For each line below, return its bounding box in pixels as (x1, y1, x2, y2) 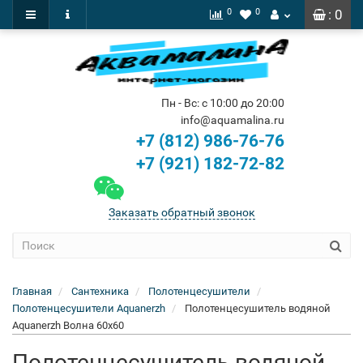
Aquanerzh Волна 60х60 (12, 319, 124, 331)
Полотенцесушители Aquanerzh (12, 302, 165, 314)
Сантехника (71, 285, 129, 297)
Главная (12, 285, 52, 297)
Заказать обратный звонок (108, 206, 255, 219)
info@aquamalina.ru (180, 113, 284, 126)
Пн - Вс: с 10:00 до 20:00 (160, 96, 284, 109)
